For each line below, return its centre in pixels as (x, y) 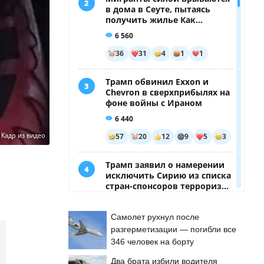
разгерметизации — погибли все (174, 229)
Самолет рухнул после (155, 217)
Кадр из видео (23, 136)
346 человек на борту (152, 242)
